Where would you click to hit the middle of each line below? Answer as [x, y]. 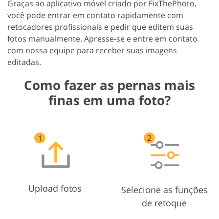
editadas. [24, 62]
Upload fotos [55, 188]
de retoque [164, 203]
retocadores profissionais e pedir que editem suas [100, 27]
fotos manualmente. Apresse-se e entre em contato [102, 38]
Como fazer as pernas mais [109, 85]
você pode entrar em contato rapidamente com [95, 15]
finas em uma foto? [109, 100]
